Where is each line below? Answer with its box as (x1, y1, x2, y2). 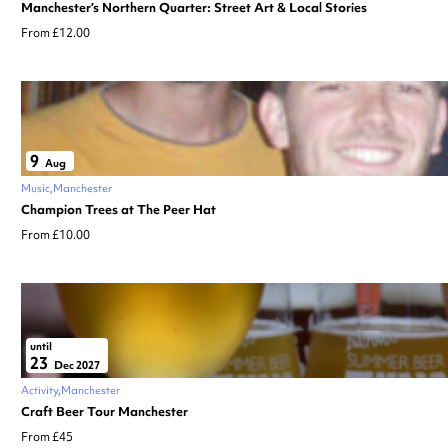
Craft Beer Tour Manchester (21, 402, 188, 420)
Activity (21, 382, 58, 397)
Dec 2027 (52, 357, 100, 372)
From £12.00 (21, 24, 90, 41)
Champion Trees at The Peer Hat (21, 200, 216, 218)
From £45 (21, 428, 73, 445)
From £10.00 (21, 226, 90, 243)
